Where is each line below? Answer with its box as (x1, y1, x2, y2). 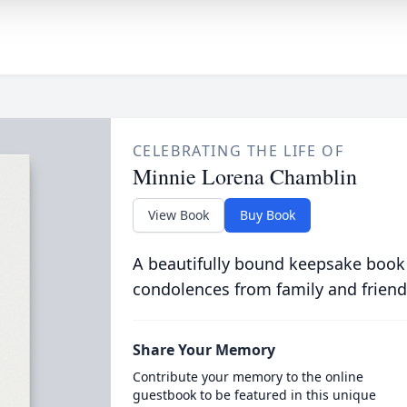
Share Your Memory (132, 340, 275, 360)
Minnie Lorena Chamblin (132, 162, 357, 191)
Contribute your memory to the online (132, 368, 363, 385)
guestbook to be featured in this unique (132, 386, 376, 403)
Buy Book (239, 206, 295, 223)
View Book (147, 206, 209, 223)
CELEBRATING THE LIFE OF (132, 141, 344, 161)
